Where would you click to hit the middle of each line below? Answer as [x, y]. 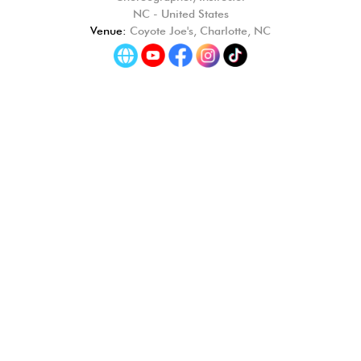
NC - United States [180, 13]
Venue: [108, 30]
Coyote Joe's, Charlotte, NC [199, 30]
